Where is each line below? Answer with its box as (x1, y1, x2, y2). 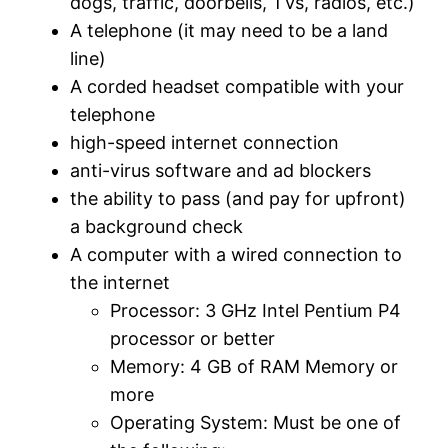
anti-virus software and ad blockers (70, 160, 372, 182)
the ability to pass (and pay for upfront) (70, 188, 407, 210)
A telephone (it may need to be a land (70, 20, 389, 42)
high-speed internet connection (70, 132, 340, 154)
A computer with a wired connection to (70, 244, 403, 266)
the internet (70, 272, 171, 294)
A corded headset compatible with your (70, 76, 405, 98)
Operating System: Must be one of (110, 412, 402, 434)
